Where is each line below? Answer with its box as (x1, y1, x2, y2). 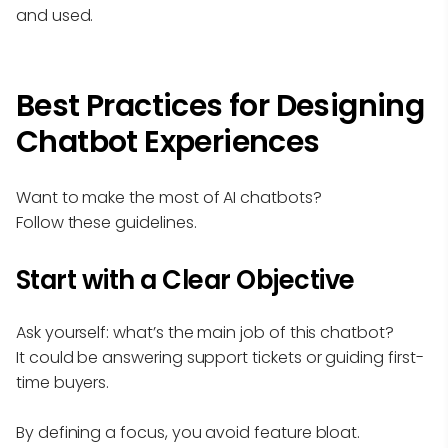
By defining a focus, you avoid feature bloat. (16, 420, 361, 444)
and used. (16, 3, 94, 27)
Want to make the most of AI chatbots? (16, 185, 322, 209)
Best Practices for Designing (16, 84, 425, 127)
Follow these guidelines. (16, 210, 197, 234)
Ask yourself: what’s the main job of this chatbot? (16, 320, 394, 344)
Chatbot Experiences (16, 120, 320, 163)
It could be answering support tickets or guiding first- (16, 345, 424, 369)
